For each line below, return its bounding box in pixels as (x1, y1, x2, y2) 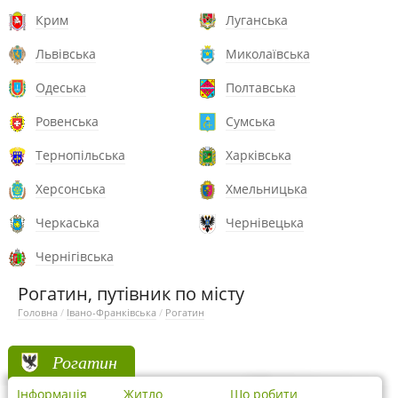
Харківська (226, 147, 291, 163)
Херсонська (36, 180, 106, 197)
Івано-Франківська (67, 306, 156, 319)
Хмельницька (226, 180, 307, 197)
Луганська (226, 12, 288, 28)
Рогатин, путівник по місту (18, 282, 244, 306)
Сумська (226, 113, 275, 130)
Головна (18, 306, 58, 319)
